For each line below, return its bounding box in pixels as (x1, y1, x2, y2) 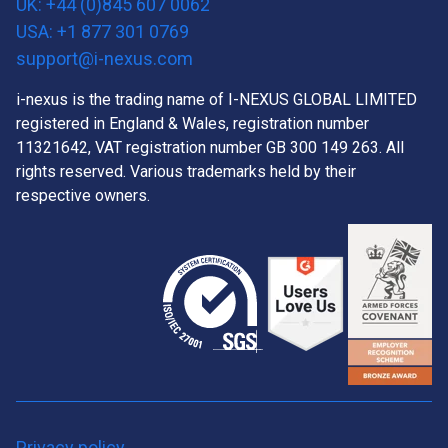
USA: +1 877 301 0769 (16, 20, 189, 42)
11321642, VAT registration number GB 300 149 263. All (16, 137, 404, 157)
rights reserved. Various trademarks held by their (16, 161, 356, 181)
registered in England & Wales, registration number (16, 113, 369, 133)
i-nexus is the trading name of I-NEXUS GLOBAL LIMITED (16, 89, 417, 109)
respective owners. (16, 185, 150, 205)
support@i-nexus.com (16, 47, 193, 69)
